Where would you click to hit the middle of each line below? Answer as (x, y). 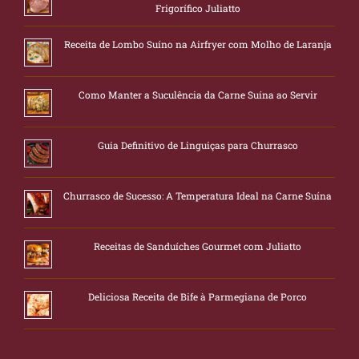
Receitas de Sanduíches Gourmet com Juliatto (198, 246)
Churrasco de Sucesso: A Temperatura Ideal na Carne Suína (198, 195)
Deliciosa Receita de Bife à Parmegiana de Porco (198, 296)
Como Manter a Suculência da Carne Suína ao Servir (198, 94)
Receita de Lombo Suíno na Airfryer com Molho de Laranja (198, 44)
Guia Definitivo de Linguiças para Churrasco (198, 145)
